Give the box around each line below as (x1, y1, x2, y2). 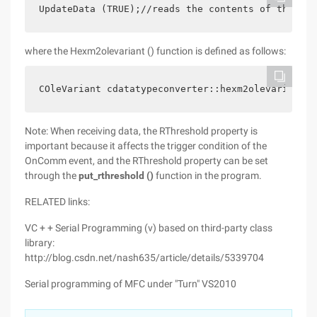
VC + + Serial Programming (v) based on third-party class (25, 222, 272, 234)
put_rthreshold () (79, 170, 154, 181)
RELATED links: (25, 196, 90, 207)
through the (25, 170, 79, 181)
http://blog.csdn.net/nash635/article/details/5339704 (25, 252, 264, 263)
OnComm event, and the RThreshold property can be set (25, 155, 268, 166)
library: (25, 237, 54, 248)
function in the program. (154, 170, 262, 181)
